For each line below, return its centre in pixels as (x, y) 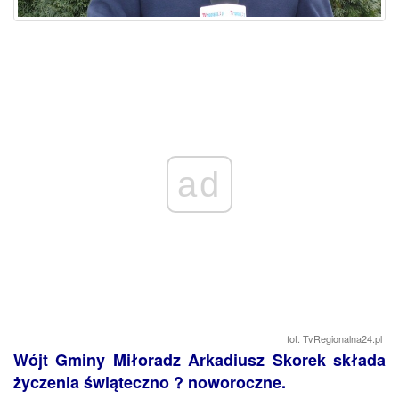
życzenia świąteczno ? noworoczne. (150, 383)
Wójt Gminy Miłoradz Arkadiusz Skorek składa (199, 360)
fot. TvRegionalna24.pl (334, 339)
